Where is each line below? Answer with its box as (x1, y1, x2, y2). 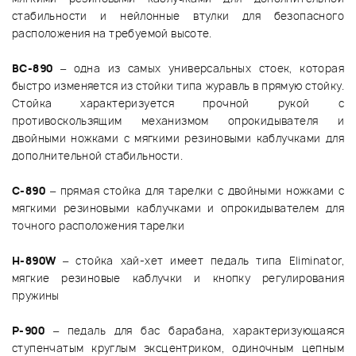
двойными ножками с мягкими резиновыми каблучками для (12, 131, 344, 146)
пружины (12, 288, 71, 304)
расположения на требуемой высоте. (12, 26, 223, 41)
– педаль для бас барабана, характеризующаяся (52, 323, 344, 339)
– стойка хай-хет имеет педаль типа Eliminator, (56, 253, 344, 269)
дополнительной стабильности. (12, 149, 194, 164)
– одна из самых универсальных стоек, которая (52, 61, 344, 76)
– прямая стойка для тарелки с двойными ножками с (44, 184, 344, 199)
